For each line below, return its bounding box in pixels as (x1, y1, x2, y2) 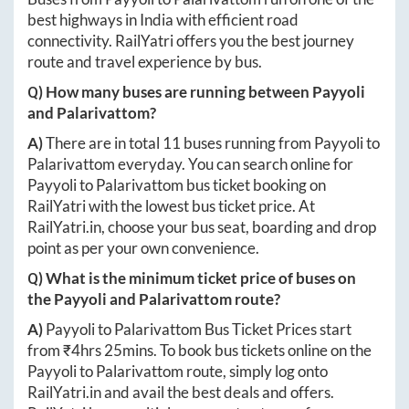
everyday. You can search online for (115, 153, 353, 173)
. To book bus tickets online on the (153, 340, 372, 360)
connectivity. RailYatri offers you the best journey (27, 30, 354, 50)
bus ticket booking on (184, 174, 326, 194)
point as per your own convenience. (27, 237, 259, 257)
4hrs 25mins (71, 340, 153, 360)
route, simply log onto (184, 361, 328, 381)
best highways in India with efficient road (27, 9, 299, 29)
